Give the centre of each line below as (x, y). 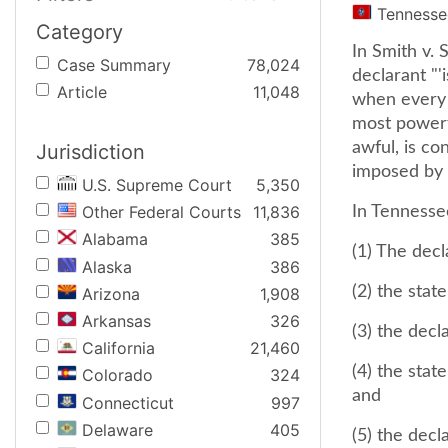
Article (82, 92)
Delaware (117, 429)
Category (79, 32)
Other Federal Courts (161, 212)
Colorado (117, 375)
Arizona (111, 293)
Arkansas (116, 320)
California (118, 348)
